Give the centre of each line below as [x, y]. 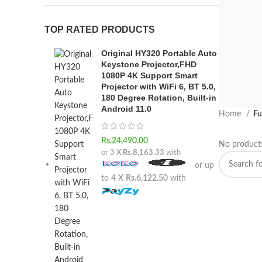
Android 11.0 [126, 109]
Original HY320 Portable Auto [159, 53]
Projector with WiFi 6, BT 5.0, [158, 87]
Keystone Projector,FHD [149, 64]
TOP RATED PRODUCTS [100, 30]
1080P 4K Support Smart [149, 75]
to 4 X [113, 178]
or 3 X [112, 153]
